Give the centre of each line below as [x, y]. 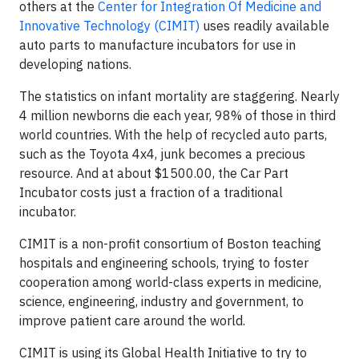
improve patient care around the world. [132, 321]
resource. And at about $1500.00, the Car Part [154, 173]
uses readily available [264, 26]
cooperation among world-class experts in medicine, [170, 282]
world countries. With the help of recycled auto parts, [173, 135]
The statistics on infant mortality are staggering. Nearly [179, 96]
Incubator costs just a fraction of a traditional [151, 192]
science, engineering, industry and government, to [161, 301]
